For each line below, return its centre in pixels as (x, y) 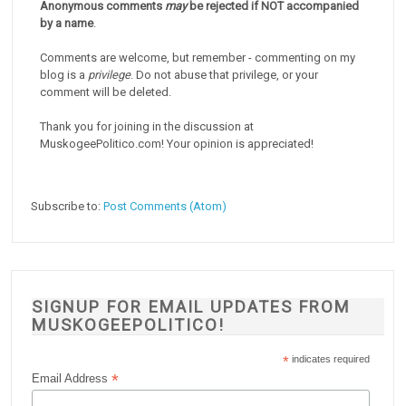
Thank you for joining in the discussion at (147, 126)
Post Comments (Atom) (165, 206)
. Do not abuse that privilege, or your (225, 74)
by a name (67, 23)
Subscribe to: (68, 206)
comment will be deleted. (106, 92)
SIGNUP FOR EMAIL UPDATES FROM (192, 306)
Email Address (72, 378)
